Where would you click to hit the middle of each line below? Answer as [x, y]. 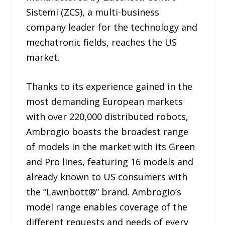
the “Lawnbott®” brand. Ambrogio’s [104, 192]
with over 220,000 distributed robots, [107, 117]
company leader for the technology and [112, 27]
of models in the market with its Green [111, 147]
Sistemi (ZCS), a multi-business [93, 12]
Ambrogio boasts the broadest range [107, 132]
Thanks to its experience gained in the [109, 87]
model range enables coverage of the [107, 207]
